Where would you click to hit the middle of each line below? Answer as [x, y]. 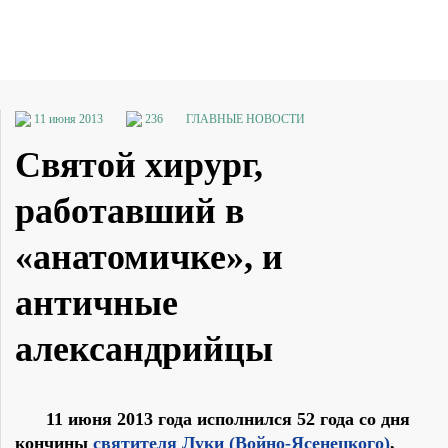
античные [96, 303]
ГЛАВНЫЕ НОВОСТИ [245, 119]
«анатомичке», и [149, 257]
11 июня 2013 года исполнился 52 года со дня [228, 419]
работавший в [129, 211]
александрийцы [144, 349]
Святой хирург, [139, 165]
